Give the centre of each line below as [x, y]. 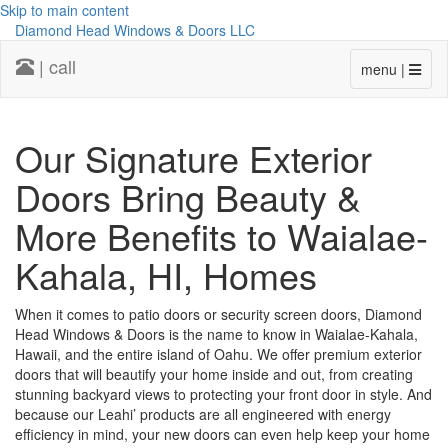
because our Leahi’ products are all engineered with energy [203, 414]
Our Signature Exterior [193, 157]
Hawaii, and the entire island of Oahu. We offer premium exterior [218, 354]
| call [55, 66]
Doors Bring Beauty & [188, 196]
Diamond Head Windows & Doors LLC [135, 30]
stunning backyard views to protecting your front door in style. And [223, 394]
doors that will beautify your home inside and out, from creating [214, 374]
